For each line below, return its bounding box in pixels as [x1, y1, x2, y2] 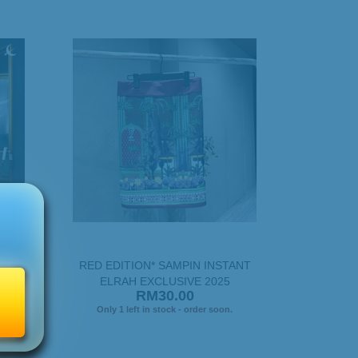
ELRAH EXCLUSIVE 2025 [99, 274, 230, 288]
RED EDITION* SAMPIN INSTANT [78, 258, 251, 272]
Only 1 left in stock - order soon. [97, 304, 233, 314]
